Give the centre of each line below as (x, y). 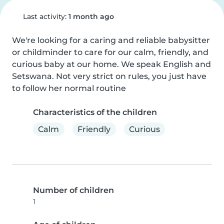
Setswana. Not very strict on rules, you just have (109, 76)
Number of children (73, 190)
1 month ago (91, 16)
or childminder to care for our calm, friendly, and (110, 52)
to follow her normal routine (69, 88)
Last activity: (44, 16)
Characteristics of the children (95, 112)
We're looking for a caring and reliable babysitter (111, 40)
